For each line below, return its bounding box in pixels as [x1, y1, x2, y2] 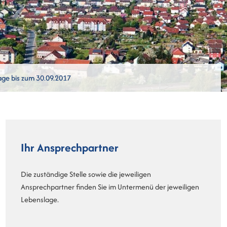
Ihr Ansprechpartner [21, 139, 119, 156]
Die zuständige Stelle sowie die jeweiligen [21, 169, 151, 180]
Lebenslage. [21, 194, 59, 205]
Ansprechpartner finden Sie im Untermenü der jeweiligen [21, 181, 199, 193]
